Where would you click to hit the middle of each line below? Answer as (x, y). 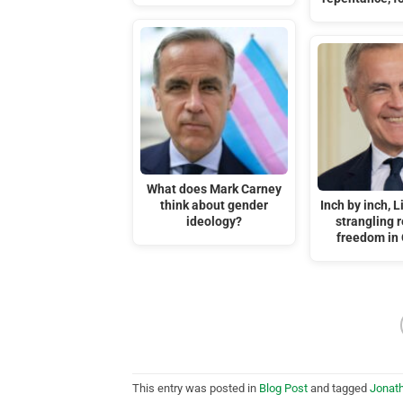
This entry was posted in (196, 389)
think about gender (215, 206)
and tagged (339, 389)
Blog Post (283, 389)
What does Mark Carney (215, 190)
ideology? (215, 222)
